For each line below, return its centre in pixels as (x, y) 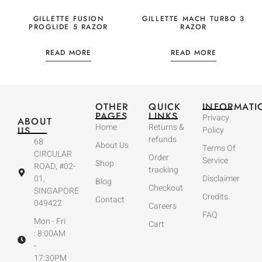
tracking (164, 170)
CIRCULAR (53, 154)
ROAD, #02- (54, 166)
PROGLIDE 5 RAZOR (68, 27)
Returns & (167, 127)
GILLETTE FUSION (68, 18)
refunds (163, 139)
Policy (213, 130)
